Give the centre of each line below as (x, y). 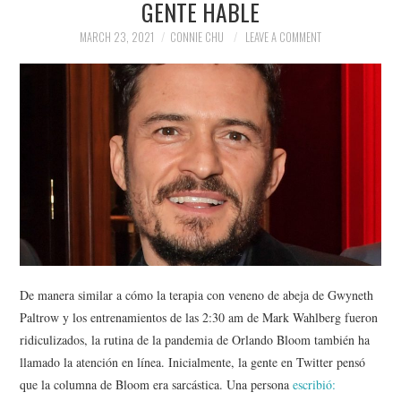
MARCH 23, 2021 (117, 37)
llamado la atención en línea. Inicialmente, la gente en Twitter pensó (193, 362)
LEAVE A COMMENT (283, 37)
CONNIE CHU (197, 37)
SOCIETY (65, 100)
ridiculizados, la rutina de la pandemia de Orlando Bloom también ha (195, 339)
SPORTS (63, 145)
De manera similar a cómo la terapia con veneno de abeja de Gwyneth (197, 294)
